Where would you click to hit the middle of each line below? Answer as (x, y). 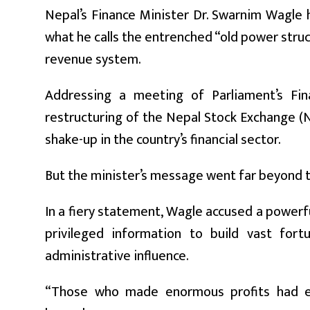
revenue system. (93, 59)
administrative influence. (117, 256)
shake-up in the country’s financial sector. (163, 139)
